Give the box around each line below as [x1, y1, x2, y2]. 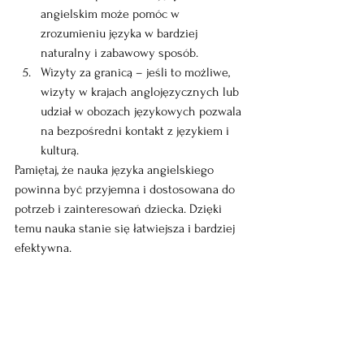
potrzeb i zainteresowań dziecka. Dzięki [15, 201, 225, 216]
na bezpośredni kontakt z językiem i [41, 123, 232, 138]
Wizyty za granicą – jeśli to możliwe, [41, 65, 233, 80]
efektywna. [15, 240, 71, 255]
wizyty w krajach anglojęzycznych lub [41, 84, 242, 99]
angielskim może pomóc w [41, 6, 183, 21]
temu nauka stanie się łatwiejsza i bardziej [15, 221, 238, 236]
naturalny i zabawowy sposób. [41, 45, 198, 60]
